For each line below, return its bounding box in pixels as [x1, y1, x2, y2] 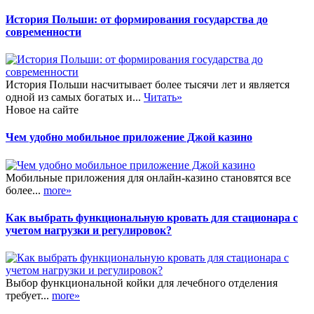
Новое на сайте [6, 104, 78, 116]
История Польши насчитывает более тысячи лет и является [6, 78, 289, 91]
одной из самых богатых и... [6, 91, 144, 104]
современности [6, 25, 81, 38]
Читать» [144, 91, 182, 104]
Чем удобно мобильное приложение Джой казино [6, 131, 252, 144]
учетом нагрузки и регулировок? [6, 224, 172, 236]
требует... [6, 289, 52, 302]
